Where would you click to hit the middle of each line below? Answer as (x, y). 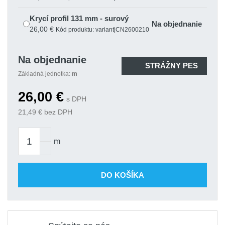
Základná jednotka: (45, 74)
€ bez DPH (54, 112)
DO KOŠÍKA (123, 175)
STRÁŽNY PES (171, 66)
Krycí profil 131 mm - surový (79, 18)
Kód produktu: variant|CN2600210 (102, 30)
